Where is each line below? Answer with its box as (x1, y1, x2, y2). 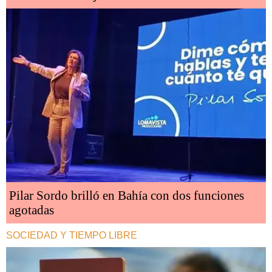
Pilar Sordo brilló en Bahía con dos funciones (9, 188, 244, 203)
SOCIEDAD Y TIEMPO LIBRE (6, 229, 137, 240)
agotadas (9, 202, 54, 217)
